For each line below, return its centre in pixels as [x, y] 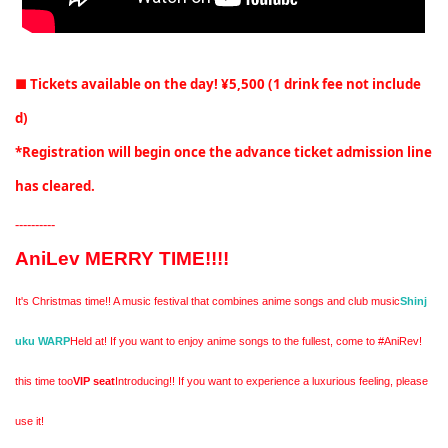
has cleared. [55, 185]
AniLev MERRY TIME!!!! [122, 258]
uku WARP [42, 340]
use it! [29, 420]
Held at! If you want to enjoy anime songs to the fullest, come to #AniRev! [246, 340]
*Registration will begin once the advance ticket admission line [223, 151]
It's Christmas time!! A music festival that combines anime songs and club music [207, 300]
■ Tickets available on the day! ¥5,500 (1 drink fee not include [218, 83]
